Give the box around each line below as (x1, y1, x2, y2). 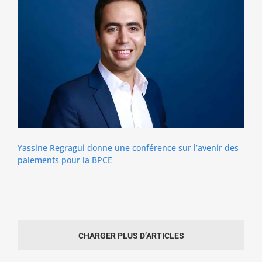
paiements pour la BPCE (17, 154, 112, 166)
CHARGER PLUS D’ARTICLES (78, 231, 184, 241)
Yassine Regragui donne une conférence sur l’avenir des (17, 142, 239, 154)
